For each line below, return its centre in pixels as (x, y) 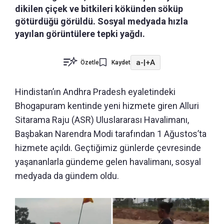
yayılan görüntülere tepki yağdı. (80, 34)
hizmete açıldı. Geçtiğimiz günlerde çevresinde (108, 148)
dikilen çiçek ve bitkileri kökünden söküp (99, 9)
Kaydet (121, 63)
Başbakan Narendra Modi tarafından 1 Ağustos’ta (111, 134)
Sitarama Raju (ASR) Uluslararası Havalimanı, (102, 120)
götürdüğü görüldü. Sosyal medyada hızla (101, 21)
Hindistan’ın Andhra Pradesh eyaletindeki (95, 92)
